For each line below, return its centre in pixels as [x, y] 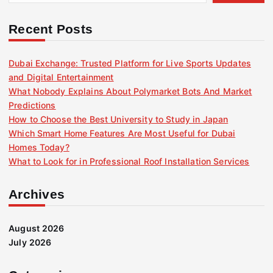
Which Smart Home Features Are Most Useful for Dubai [122, 133]
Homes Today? [39, 147]
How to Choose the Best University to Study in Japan [119, 119]
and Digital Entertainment [61, 77]
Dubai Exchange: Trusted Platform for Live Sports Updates [130, 63]
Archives [37, 194]
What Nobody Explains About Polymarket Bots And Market [130, 91]
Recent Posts [51, 29]
